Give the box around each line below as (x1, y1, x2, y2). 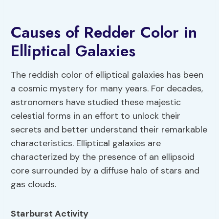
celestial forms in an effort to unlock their (11, 110, 181, 122)
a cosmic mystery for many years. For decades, (11, 83, 203, 95)
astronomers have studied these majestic (11, 96, 181, 109)
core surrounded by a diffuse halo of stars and (11, 165, 200, 177)
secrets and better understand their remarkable (11, 124, 208, 136)
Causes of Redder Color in (11, 21, 197, 44)
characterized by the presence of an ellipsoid (11, 151, 195, 163)
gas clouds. (11, 178, 57, 191)
